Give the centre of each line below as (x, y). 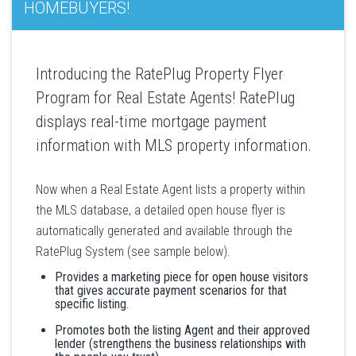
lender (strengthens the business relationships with (180, 344)
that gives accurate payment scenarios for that (171, 290)
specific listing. (92, 304)
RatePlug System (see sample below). (133, 252)
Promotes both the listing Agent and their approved (182, 330)
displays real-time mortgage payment (151, 122)
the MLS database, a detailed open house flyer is (161, 210)
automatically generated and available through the (164, 231)
